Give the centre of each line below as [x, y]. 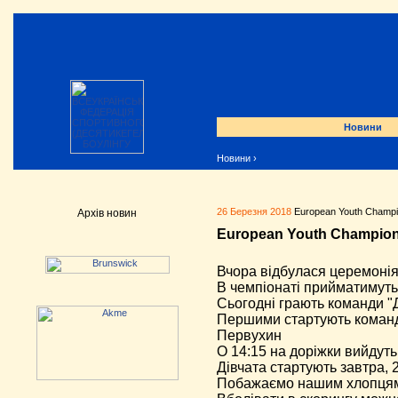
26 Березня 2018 [254, 211]
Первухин [249, 335]
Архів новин [107, 213]
